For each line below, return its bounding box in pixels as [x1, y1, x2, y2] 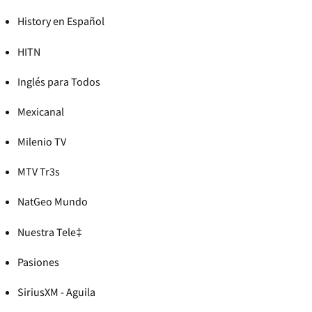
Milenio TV [17, 134, 66, 149]
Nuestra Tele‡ [17, 224, 82, 239]
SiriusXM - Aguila [17, 285, 95, 299]
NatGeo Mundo [17, 194, 88, 209]
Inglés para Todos [17, 74, 100, 88]
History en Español [17, 14, 104, 29]
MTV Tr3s [17, 164, 60, 179]
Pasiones [17, 254, 59, 269]
